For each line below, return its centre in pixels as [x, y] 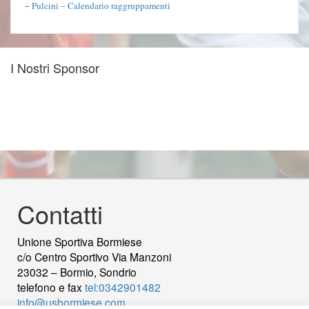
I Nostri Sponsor [55, 68]
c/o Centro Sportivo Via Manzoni [94, 257]
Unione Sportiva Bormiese [80, 242]
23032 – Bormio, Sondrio [77, 272]
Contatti [60, 214]
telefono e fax [51, 287]
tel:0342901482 [123, 287]
